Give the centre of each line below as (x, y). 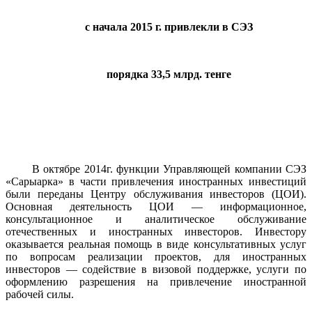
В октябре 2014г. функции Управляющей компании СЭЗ (169, 169)
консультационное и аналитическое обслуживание (156, 219)
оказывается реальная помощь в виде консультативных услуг (156, 244)
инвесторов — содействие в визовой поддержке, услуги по (156, 269)
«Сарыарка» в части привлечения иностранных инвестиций (156, 181)
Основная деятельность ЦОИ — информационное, (156, 206)
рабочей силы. (40, 294)
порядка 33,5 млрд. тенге (169, 74)
